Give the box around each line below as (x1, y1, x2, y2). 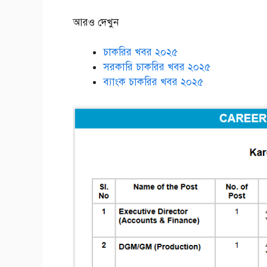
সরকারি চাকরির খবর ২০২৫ (103, 61, 210, 74)
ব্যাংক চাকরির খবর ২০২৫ (103, 76, 203, 89)
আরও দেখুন (73, 15, 119, 29)
